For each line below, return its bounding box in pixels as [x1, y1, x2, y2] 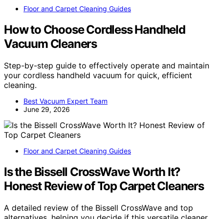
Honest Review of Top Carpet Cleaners [4, 178, 204, 193]
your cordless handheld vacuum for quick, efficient [4, 70, 192, 80]
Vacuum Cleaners [4, 36, 97, 51]
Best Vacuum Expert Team [23, 96, 108, 105]
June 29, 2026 [23, 105, 70, 113]
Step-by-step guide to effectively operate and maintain [4, 60, 209, 70]
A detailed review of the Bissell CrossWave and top [4, 202, 193, 213]
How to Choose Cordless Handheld [4, 22, 185, 37]
